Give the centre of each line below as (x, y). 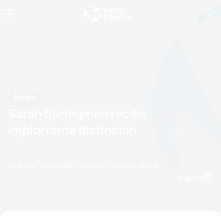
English (191, 178)
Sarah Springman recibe (77, 113)
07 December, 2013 (96, 165)
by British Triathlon (37, 165)
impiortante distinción (72, 129)
